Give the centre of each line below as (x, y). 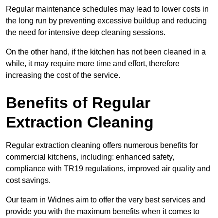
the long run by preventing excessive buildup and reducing (106, 21)
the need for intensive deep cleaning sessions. (86, 33)
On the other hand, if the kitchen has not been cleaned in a (106, 52)
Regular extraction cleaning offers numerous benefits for (102, 145)
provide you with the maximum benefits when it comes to (103, 212)
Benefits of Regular (78, 103)
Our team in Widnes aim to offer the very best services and (106, 200)
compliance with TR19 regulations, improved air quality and (108, 169)
